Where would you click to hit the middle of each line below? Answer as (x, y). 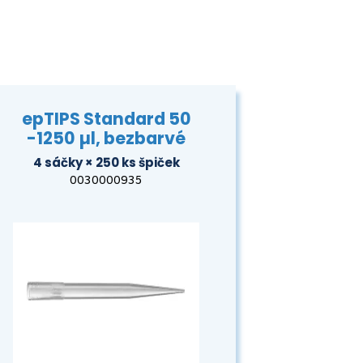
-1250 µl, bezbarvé (106, 138)
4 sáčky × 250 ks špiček (106, 162)
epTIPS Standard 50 (106, 118)
